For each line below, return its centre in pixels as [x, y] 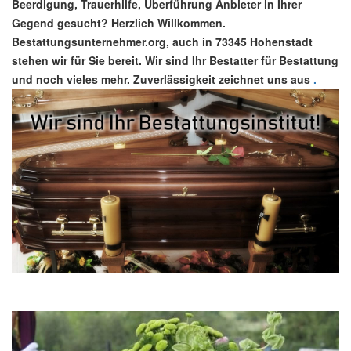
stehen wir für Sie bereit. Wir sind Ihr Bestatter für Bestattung [175, 61]
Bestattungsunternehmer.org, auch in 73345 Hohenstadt [162, 42]
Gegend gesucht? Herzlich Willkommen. [119, 23]
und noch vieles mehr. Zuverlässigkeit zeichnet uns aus [161, 80]
